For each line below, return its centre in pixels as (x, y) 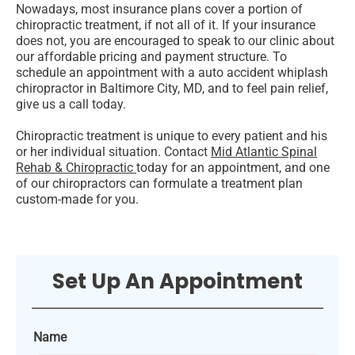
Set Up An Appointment (177, 282)
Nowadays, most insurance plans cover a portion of (159, 10)
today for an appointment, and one (233, 168)
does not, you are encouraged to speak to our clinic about (175, 41)
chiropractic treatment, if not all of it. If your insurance (166, 25)
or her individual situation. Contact (113, 152)
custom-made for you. (77, 200)
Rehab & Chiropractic (76, 168)
